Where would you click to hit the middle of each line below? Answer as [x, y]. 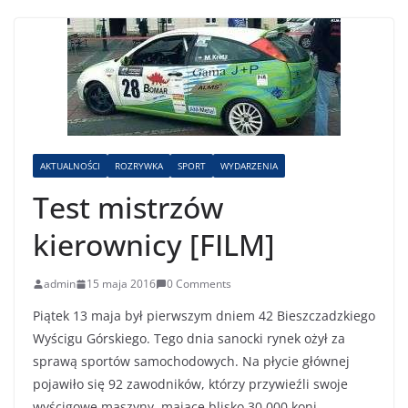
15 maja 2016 [121, 284]
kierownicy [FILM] [154, 245]
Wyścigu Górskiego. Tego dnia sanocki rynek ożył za [189, 339]
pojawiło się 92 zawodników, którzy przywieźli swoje [190, 384]
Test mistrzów [128, 208]
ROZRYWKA [139, 166]
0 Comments [199, 284]
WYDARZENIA [249, 166]
